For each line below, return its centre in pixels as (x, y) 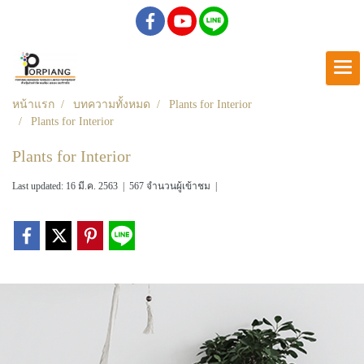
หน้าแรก (33, 104)
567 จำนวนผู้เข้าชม (170, 186)
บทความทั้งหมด (112, 104)
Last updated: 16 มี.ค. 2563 (65, 186)
